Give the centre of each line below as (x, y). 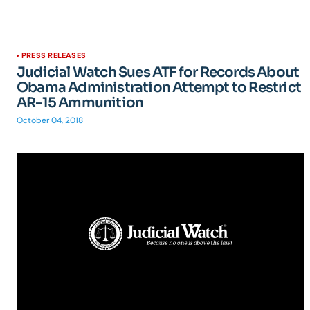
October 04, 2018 (50, 120)
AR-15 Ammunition (80, 103)
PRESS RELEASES (54, 55)
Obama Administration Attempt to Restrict (159, 88)
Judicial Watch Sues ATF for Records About (158, 72)
